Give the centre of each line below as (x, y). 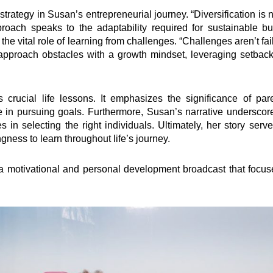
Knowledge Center (195, 249)
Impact (167, 209)
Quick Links (196, 172)
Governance (180, 222)
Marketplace (180, 262)
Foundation (179, 236)
